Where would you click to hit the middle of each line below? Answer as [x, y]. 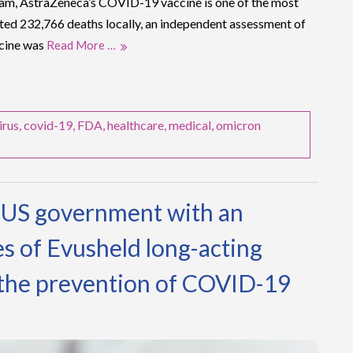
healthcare [136, 124]
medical [190, 124]
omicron [238, 124]
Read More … [81, 45]
